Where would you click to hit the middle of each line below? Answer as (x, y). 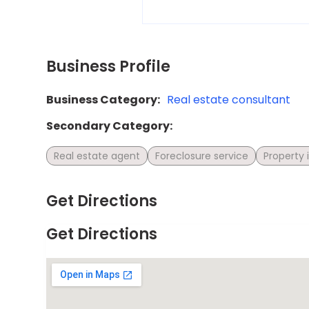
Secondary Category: (110, 126)
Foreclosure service (202, 156)
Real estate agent (97, 156)
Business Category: (103, 99)
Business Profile (109, 66)
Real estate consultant (229, 99)
